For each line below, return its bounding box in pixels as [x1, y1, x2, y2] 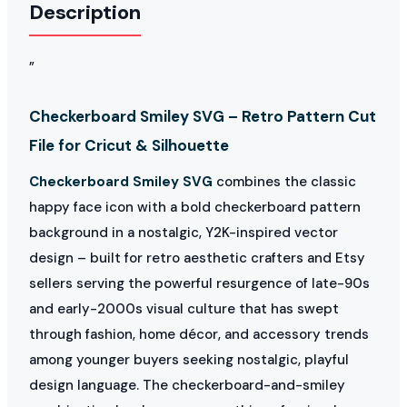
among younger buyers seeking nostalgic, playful [29, 350, 349, 369]
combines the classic [213, 172, 356, 191]
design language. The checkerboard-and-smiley [29, 375, 345, 394]
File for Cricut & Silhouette [29, 134, 229, 155]
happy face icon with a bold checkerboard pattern [29, 197, 361, 216]
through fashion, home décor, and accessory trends [29, 324, 369, 343]
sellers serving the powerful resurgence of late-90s [29, 273, 370, 293]
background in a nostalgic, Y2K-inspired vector [29, 223, 338, 242]
